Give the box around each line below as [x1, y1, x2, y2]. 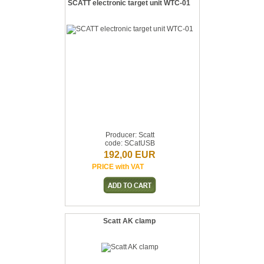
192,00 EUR [104, 150, 156, 160]
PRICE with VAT [92, 163, 144, 171]
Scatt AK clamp [103, 217, 156, 225]
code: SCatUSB [104, 139, 155, 147]
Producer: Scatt [105, 131, 154, 139]
